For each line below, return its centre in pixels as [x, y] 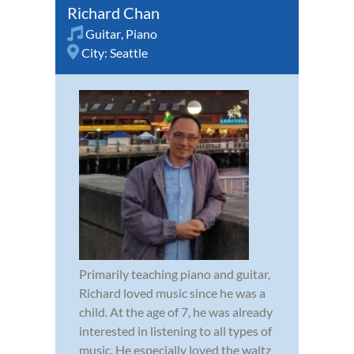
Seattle [129, 52]
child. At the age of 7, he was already [176, 311]
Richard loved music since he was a [172, 292]
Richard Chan [113, 12]
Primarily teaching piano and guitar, [175, 273]
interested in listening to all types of [175, 330]
